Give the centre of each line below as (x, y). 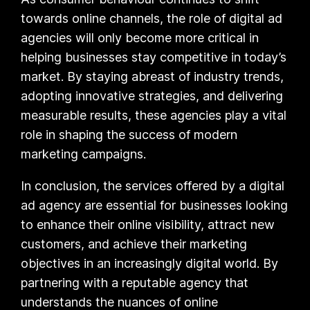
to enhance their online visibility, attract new (148, 224)
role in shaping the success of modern (129, 134)
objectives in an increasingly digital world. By (150, 263)
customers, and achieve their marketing (134, 244)
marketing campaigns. (84, 154)
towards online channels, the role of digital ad (152, 18)
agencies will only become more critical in (140, 37)
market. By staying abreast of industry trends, (153, 76)
